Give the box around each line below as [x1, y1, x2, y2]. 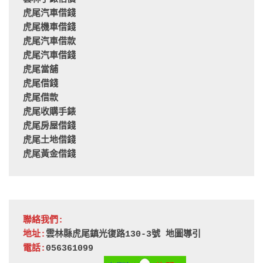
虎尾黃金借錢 [23, 150, 76, 160]
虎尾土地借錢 [23, 136, 76, 146]
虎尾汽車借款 [23, 37, 76, 48]
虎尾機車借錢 [23, 23, 76, 33]
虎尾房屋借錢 [23, 122, 76, 132]
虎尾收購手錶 [23, 107, 76, 118]
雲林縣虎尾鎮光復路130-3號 [46, 230, 166, 240]
